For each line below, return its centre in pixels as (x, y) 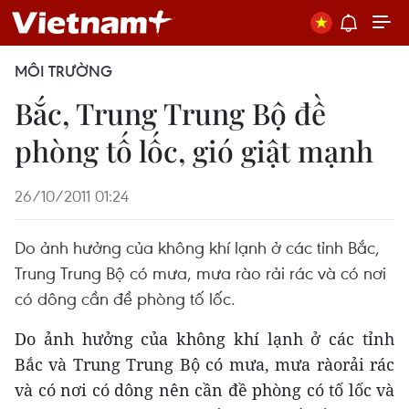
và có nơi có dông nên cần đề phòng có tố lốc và (204, 390)
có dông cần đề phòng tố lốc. (125, 298)
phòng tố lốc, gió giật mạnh (194, 150)
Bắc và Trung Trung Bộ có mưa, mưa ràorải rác (204, 364)
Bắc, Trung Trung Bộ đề (170, 113)
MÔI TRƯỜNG (63, 71)
